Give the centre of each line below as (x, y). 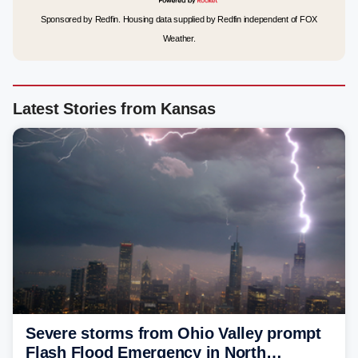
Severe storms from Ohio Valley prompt (173, 333)
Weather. (179, 38)
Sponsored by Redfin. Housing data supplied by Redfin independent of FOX (179, 19)
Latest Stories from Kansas (114, 109)
